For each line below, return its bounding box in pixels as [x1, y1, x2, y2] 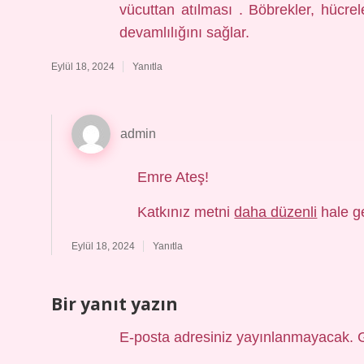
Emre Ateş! [137, 169, 210, 185]
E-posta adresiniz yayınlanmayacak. [119, 329, 353, 345]
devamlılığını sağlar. [119, 24, 249, 41]
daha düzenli [234, 204, 318, 220]
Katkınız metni [137, 204, 235, 220]
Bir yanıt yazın [51, 292, 178, 315]
